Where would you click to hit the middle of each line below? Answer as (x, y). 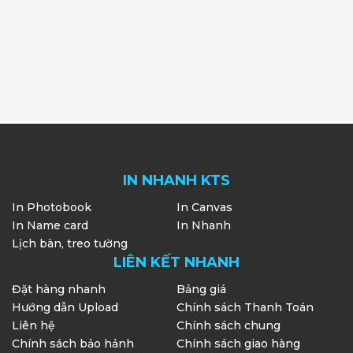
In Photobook (52, 208)
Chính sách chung (229, 326)
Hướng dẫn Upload (65, 308)
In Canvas (204, 208)
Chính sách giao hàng (238, 344)
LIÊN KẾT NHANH (176, 263)
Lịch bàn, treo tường (70, 244)
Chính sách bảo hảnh (73, 344)
